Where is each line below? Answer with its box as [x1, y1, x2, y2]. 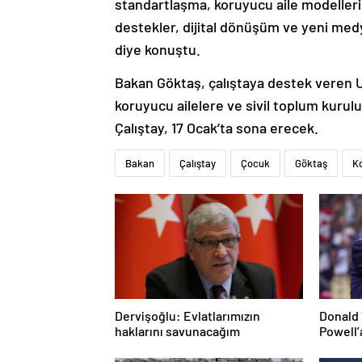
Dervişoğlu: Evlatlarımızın [115, 308, 260, 324]
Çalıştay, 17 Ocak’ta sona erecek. [115, 119, 318, 137]
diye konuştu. [115, 40, 200, 59]
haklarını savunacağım [115, 323, 240, 339]
